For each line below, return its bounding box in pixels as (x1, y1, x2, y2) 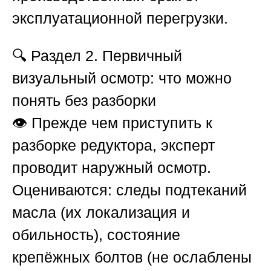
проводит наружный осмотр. (12, 159, 211, 177)
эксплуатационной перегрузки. (12, 10, 228, 27)
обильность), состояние (12, 226, 180, 244)
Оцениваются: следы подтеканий (12, 181, 247, 199)
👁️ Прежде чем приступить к (12, 114, 212, 132)
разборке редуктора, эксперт (12, 137, 215, 154)
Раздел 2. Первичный (31, 47, 182, 65)
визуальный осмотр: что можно (12, 70, 232, 87)
